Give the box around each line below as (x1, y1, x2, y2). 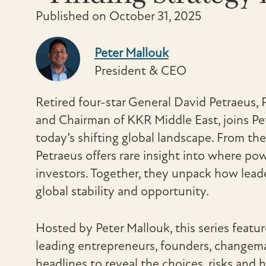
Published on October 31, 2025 (36, 8, 201, 24)
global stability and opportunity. (36, 183, 209, 199)
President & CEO (94, 62, 186, 78)
